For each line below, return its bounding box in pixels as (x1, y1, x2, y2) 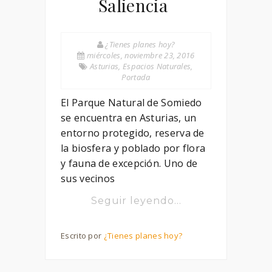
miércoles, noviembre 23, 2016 (84, 50, 195, 61)
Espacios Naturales (122, 61, 191, 72)
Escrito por (61, 230, 104, 241)
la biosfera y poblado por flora (61, 141, 206, 155)
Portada (121, 72, 151, 83)
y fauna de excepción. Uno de (61, 157, 198, 170)
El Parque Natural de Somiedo (61, 96, 202, 109)
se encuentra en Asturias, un (61, 111, 197, 124)
